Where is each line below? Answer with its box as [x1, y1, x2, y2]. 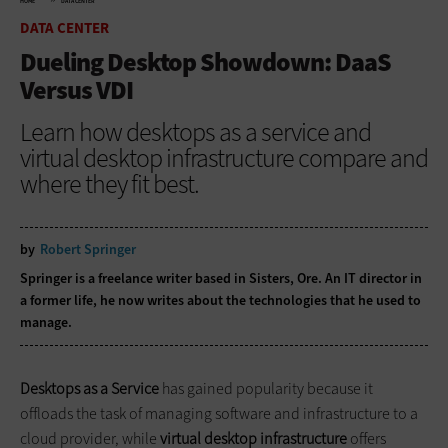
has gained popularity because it [159, 377, 373, 399]
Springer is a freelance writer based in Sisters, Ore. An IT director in [20, 268, 422, 288]
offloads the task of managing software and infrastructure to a [20, 402, 418, 424]
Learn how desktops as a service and [20, 114, 371, 149]
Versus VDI [20, 72, 133, 107]
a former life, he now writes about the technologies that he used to [20, 290, 421, 310]
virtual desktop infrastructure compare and [20, 140, 428, 175]
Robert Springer [40, 239, 136, 259]
